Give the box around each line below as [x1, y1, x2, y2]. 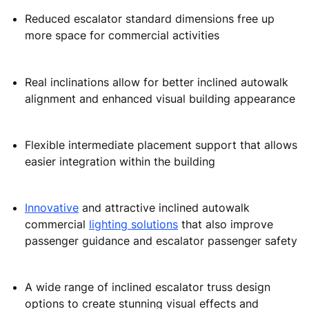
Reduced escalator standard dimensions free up [25, 12, 275, 26]
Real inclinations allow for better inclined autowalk [25, 74, 288, 89]
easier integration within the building [25, 154, 215, 168]
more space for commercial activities [25, 28, 219, 43]
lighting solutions [89, 217, 178, 231]
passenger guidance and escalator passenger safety [25, 233, 297, 248]
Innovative [25, 200, 79, 215]
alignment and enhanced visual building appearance [25, 91, 295, 106]
